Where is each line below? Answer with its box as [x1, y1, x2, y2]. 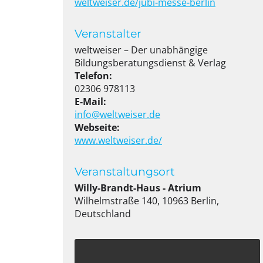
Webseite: [75, 121, 120, 134]
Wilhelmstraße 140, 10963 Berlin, [75, 194, 219, 207]
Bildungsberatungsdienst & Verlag [75, 56, 226, 69]
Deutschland [75, 207, 131, 220]
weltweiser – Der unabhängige [75, 43, 208, 56]
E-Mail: [75, 95, 106, 108]
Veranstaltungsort [75, 164, 175, 178]
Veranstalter [75, 26, 141, 41]
